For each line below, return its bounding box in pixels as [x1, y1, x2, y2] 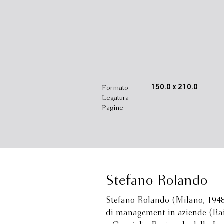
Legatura [102, 94, 129, 101]
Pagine [102, 104, 123, 111]
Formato [102, 84, 128, 91]
